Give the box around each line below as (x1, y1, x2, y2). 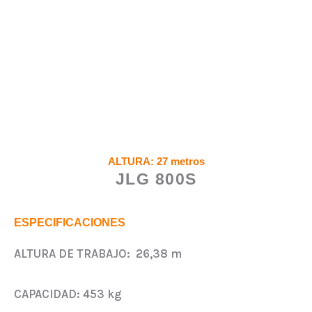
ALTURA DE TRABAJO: (14, 247, 136, 261)
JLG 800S (115, 170, 197, 189)
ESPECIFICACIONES (14, 217, 125, 229)
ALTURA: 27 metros (107, 155, 205, 168)
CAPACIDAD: (14, 287, 83, 302)
